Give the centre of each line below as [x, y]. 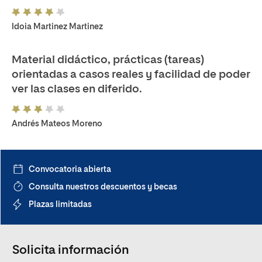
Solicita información [71, 251]
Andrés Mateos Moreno [57, 124]
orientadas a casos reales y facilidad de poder [131, 75]
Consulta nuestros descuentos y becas [103, 187]
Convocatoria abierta [70, 170]
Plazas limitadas [60, 205]
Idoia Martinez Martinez [57, 27]
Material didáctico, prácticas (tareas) [108, 60]
